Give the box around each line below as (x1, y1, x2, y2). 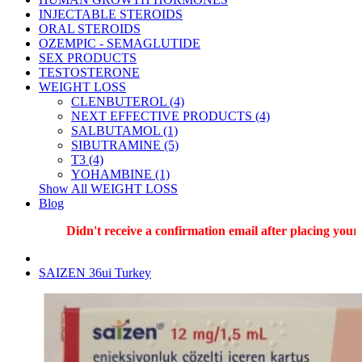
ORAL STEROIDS (39, 22, 141, 36)
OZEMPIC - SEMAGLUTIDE (39, 36, 200, 50)
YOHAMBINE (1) (71, 167, 170, 181)
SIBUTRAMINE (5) (71, 138, 179, 152)
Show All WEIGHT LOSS (39, 182, 178, 196)
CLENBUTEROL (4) (71, 95, 184, 108)
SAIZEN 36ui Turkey (39, 266, 151, 280)
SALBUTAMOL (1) (71, 124, 178, 137)
